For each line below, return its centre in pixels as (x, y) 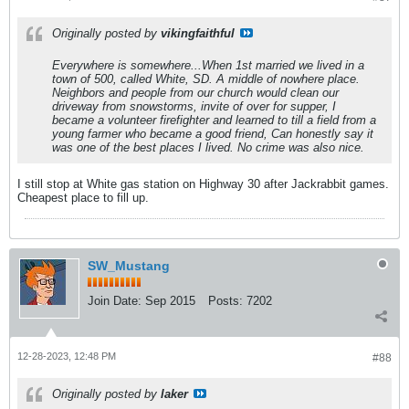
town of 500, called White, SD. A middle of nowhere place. (206, 79)
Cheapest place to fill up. (83, 197)
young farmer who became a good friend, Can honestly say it (213, 133)
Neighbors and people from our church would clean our (195, 92)
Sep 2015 (170, 300)
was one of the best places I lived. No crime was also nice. (208, 147)
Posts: (225, 300)
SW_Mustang (129, 265)
